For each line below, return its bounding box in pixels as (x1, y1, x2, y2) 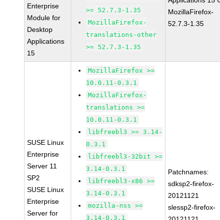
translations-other (86, 31, 157, 38)
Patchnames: (168, 168, 209, 176)
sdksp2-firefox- (168, 180, 215, 188)
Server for (27, 209, 58, 217)
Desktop (27, 26, 53, 33)
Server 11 (27, 162, 57, 170)
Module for (27, 14, 61, 22)
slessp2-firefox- (168, 203, 216, 211)
